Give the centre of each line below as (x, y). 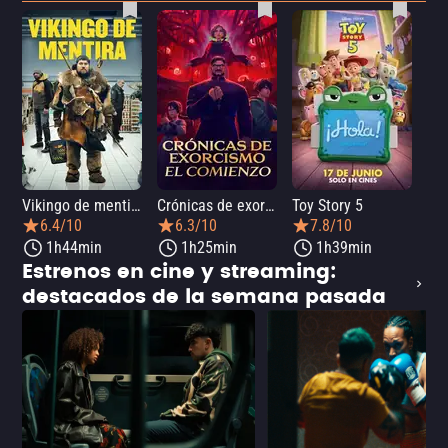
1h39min (344, 247)
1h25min (209, 247)
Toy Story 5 (327, 205)
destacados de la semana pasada (204, 297)
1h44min (74, 247)
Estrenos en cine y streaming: (179, 272)
